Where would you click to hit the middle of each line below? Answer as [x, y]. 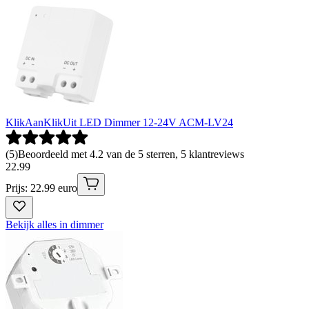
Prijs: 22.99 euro [41, 188]
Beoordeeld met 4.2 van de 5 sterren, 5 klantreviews [131, 154]
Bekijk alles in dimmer [54, 225]
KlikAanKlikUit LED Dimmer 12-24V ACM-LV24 [119, 123]
